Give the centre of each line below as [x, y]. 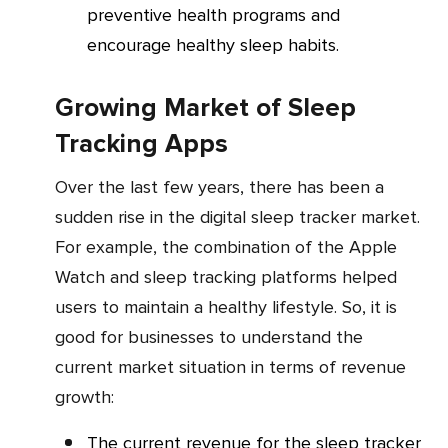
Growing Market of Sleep [205, 108]
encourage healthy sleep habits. [213, 45]
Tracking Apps [141, 144]
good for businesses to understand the [209, 337]
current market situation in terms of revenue [230, 367]
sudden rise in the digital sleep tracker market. [237, 217]
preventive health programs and [213, 15]
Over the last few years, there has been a [61, 187]
